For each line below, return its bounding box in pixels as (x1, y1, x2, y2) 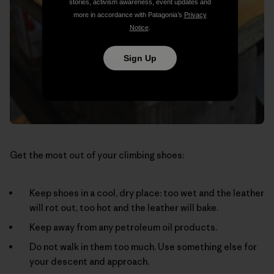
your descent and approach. (29, 255, 149, 267)
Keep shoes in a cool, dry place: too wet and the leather (29, 187, 264, 199)
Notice (129, 23, 149, 31)
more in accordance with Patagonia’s (73, 10, 184, 18)
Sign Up (123, 53, 157, 63)
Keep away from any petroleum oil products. (29, 221, 217, 233)
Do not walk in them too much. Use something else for (29, 240, 257, 253)
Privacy (183, 10, 207, 18)
